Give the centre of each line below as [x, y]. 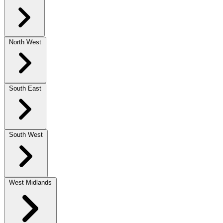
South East [25, 88]
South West [26, 134]
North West [25, 42]
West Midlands [30, 182]
